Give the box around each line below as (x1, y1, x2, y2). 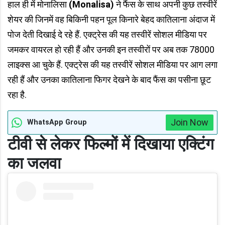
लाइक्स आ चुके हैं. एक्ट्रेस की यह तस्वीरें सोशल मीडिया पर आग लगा (8, 59, 217, 70)
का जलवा (8, 154, 61, 173)
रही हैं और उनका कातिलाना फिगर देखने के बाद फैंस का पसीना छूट (8, 74, 211, 85)
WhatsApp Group (27, 118, 87, 127)
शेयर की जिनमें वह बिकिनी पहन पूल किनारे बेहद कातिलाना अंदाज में (8, 14, 215, 25)
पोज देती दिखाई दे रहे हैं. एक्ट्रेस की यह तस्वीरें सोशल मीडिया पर (8, 29, 207, 40)
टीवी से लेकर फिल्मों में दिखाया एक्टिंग (8, 135, 214, 154)
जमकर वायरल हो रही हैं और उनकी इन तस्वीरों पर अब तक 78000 (8, 44, 214, 55)
